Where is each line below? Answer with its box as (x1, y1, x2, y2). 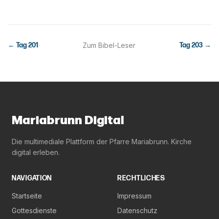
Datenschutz (117, 206, 157, 215)
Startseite (12, 192, 42, 200)
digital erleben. (12, 148, 60, 156)
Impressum (117, 192, 152, 200)
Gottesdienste (12, 206, 57, 215)
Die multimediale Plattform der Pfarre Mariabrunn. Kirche (12, 137, 192, 146)
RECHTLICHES (117, 174, 165, 182)
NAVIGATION (12, 174, 52, 182)
